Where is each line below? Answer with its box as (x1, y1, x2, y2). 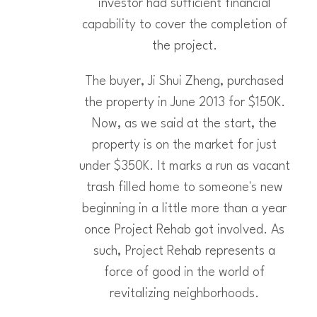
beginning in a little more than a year (82, 202, 287, 216)
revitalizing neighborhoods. (110, 287, 259, 301)
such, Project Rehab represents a (93, 245, 275, 258)
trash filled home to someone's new (86, 181, 283, 195)
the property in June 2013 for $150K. (83, 96, 285, 110)
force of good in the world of (104, 266, 265, 279)
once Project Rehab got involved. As (84, 224, 284, 237)
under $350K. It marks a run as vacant (79, 160, 290, 173)
